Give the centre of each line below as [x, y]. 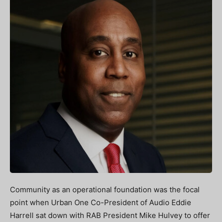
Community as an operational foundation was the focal [105, 190]
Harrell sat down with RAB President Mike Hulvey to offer [110, 216]
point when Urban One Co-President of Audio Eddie [101, 203]
